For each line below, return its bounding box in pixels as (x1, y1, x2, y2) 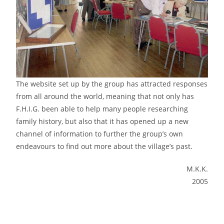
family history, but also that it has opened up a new (16, 116, 189, 126)
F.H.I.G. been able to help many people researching (16, 104, 188, 114)
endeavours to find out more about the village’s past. (16, 141, 193, 151)
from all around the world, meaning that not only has (16, 91, 194, 101)
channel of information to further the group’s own (16, 129, 183, 139)
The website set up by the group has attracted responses (16, 79, 208, 89)
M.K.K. (186, 164, 208, 174)
